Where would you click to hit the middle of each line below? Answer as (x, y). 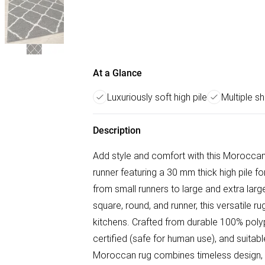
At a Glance (117, 73)
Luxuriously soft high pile (157, 97)
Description (117, 130)
